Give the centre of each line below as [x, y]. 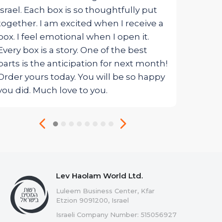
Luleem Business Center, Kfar [105, 191]
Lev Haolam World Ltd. [99, 176]
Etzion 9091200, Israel [92, 200]
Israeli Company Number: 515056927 [116, 215]
